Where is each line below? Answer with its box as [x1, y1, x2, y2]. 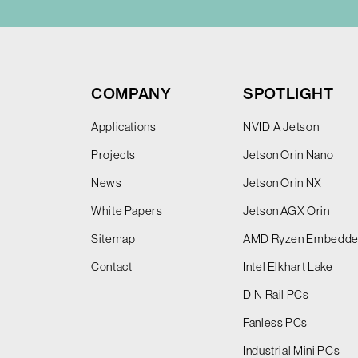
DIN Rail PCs [243, 287, 309, 301]
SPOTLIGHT [243, 84, 334, 103]
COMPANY [91, 84, 172, 103]
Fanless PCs [243, 315, 308, 329]
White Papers [91, 203, 163, 217]
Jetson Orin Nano [243, 147, 334, 161]
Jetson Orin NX [243, 175, 322, 189]
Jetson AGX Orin [243, 203, 330, 217]
